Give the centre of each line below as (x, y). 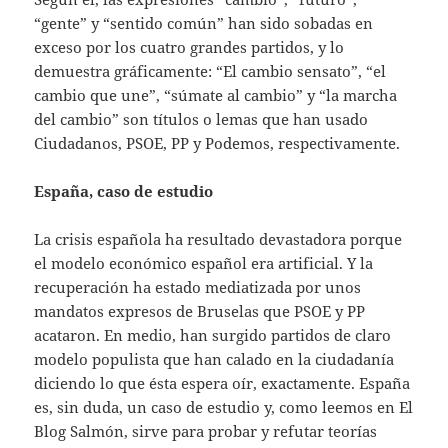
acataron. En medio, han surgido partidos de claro (213, 334)
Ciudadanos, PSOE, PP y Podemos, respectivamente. (217, 142)
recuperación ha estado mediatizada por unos (198, 286)
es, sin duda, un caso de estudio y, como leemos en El (224, 406)
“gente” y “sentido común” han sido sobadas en (204, 22)
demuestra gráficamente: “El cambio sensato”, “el (210, 70)
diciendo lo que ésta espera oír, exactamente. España (222, 382)
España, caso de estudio (124, 190)
